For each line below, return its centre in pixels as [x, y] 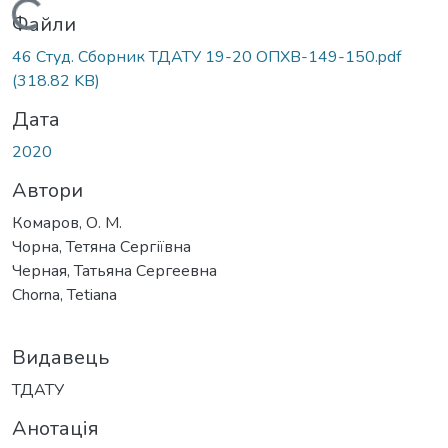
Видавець [60, 357]
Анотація [55, 428]
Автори [47, 190]
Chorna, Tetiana [64, 294]
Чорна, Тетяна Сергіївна [101, 246]
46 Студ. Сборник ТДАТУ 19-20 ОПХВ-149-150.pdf [206, 56]
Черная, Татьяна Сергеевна [114, 270]
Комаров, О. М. [67, 222]
